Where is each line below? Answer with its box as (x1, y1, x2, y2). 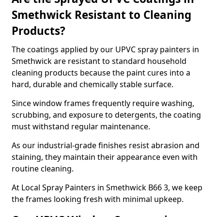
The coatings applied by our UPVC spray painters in (12, 44, 199, 55)
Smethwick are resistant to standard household (12, 56, 186, 66)
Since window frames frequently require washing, (12, 98, 194, 108)
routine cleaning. (12, 163, 74, 174)
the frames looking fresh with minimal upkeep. (12, 194, 184, 204)
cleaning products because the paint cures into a (12, 67, 190, 78)
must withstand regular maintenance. (12, 121, 150, 132)
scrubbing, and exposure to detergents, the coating (12, 109, 201, 120)
